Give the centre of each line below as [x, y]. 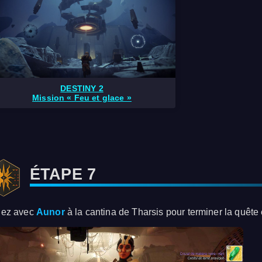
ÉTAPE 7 [63, 174]
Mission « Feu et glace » [82, 98]
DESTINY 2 [82, 89]
